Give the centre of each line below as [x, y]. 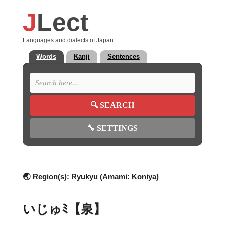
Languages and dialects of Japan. [69, 40]
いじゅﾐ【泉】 [64, 209]
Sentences [123, 57]
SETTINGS [117, 128]
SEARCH [117, 105]
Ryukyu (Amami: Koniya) [115, 177]
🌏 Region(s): [47, 177]
